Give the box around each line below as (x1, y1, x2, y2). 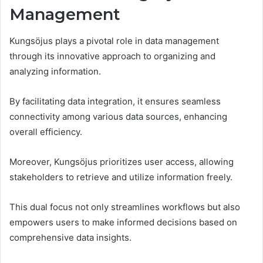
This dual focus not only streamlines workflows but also (9, 201, 240, 213)
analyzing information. (9, 65, 101, 77)
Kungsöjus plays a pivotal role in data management (9, 35, 219, 46)
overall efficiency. (9, 126, 82, 137)
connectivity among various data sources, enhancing (9, 110, 227, 122)
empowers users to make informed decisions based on (9, 216, 237, 228)
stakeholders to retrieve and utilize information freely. (9, 171, 232, 183)
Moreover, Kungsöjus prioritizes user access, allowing (9, 156, 234, 167)
